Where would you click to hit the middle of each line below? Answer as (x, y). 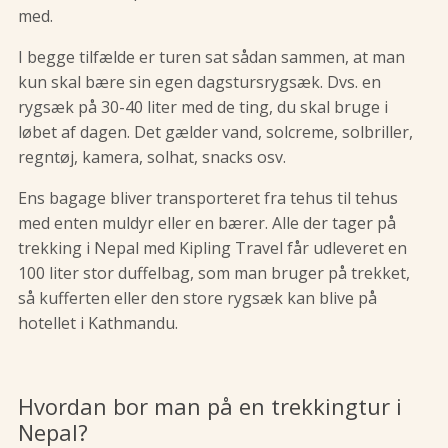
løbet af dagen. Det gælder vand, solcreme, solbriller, (215, 132)
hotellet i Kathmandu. (98, 323)
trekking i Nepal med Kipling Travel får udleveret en (212, 248)
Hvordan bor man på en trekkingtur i (210, 406)
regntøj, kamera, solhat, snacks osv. (152, 157)
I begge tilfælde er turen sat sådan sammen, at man (211, 57)
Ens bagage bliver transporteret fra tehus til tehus (208, 198)
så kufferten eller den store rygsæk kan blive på (197, 298)
